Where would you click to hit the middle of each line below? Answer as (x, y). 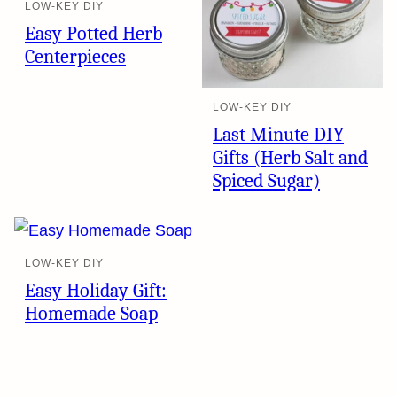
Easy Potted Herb (93, 34)
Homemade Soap (91, 314)
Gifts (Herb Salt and (290, 158)
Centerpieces (75, 57)
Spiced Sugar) (266, 181)
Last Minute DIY (278, 135)
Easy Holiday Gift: (96, 291)
